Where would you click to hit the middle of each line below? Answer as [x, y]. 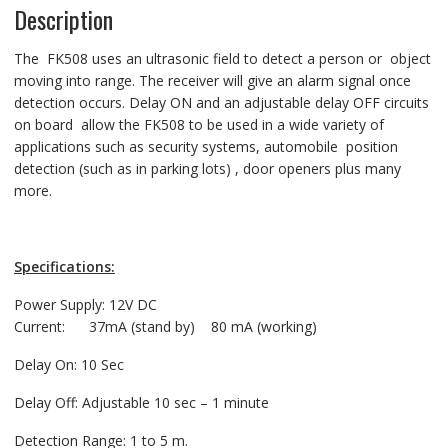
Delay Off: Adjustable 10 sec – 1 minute [141, 402]
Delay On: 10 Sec [68, 364]
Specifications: [64, 266]
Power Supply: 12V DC [85, 304]
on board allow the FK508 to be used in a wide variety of [198, 124]
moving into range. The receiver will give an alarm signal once [212, 80]
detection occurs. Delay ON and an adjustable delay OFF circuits [221, 102]
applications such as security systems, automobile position [205, 146]
